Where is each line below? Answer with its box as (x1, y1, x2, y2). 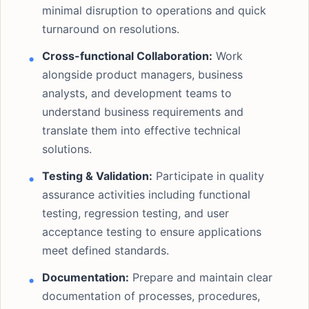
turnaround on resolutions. (42, 22, 179, 36)
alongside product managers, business (42, 68, 243, 81)
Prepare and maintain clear (129, 270, 272, 284)
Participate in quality (152, 169, 264, 183)
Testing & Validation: (42, 169, 152, 183)
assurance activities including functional (42, 188, 250, 201)
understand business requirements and (42, 105, 243, 119)
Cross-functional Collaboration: (42, 49, 212, 63)
